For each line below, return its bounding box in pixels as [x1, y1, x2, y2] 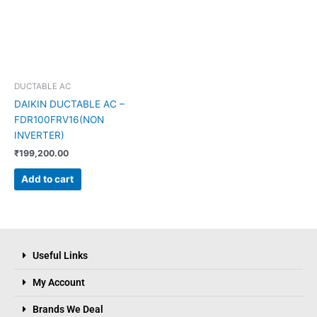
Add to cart [21, 173, 74, 185]
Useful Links [32, 250, 88, 262]
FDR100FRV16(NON [14, 114, 104, 126]
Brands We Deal [32, 304, 103, 316]
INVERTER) [14, 129, 64, 142]
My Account [32, 277, 85, 289]
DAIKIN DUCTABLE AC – [14, 98, 125, 110]
